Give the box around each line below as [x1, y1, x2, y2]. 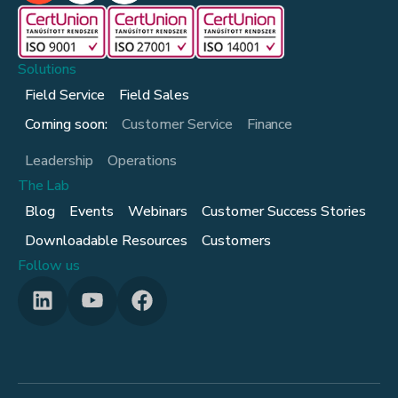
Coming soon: [25, 114, 107, 134]
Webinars [127, 201, 187, 221]
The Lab [18, 175, 69, 195]
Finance [246, 114, 293, 134]
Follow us [18, 255, 80, 275]
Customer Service [121, 114, 233, 134]
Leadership [25, 150, 93, 171]
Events [68, 201, 114, 221]
